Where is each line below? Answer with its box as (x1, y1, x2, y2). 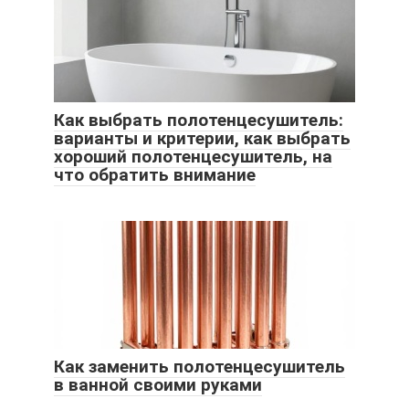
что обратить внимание (54, 164, 256, 186)
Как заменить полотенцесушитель (54, 356, 345, 378)
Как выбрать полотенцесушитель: (54, 110, 343, 131)
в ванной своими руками (54, 374, 262, 396)
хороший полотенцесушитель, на (54, 146, 332, 168)
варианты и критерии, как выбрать (54, 128, 351, 150)
